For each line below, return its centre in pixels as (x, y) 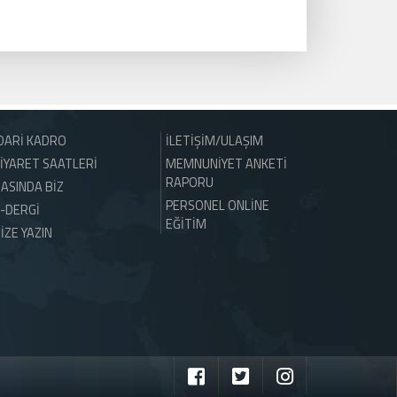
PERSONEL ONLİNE (218, 205)
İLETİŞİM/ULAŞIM (214, 140)
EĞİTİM (186, 224)
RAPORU (190, 182)
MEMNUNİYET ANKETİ (226, 163)
